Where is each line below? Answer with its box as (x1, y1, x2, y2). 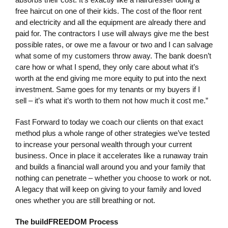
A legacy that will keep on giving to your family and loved (15, 184, 201, 193)
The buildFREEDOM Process (15, 217, 118, 226)
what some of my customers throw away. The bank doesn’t (15, 51, 211, 60)
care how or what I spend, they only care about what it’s (15, 62, 199, 71)
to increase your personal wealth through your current (15, 139, 192, 149)
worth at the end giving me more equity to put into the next (15, 73, 206, 82)
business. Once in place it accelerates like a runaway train (15, 151, 208, 160)
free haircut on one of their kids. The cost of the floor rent (15, 6, 202, 15)
